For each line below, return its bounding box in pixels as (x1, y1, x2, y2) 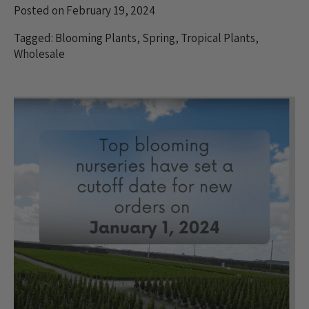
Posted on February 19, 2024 (14, 2, 155, 18)
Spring (142, 30, 175, 46)
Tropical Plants (181, 30, 255, 46)
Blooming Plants (55, 30, 137, 46)
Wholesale (14, 46, 65, 61)
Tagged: (14, 30, 55, 46)
